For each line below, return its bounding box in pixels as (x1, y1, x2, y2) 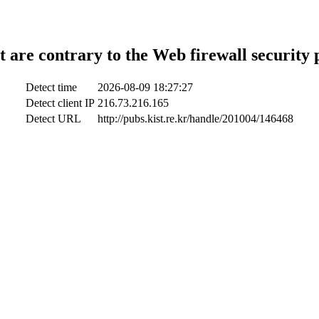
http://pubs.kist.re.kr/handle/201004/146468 (98, 112, 293, 125)
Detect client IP (26, 96, 95, 109)
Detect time (26, 80, 77, 93)
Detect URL (26, 112, 81, 125)
